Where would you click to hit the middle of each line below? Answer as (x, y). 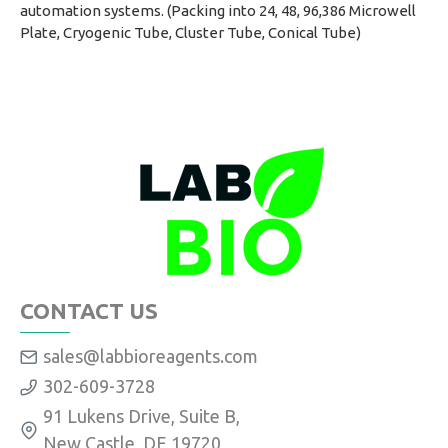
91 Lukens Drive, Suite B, (141, 416)
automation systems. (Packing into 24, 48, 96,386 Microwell (218, 10)
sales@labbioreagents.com (150, 356)
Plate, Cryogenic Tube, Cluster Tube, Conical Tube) (190, 32)
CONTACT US (89, 310)
